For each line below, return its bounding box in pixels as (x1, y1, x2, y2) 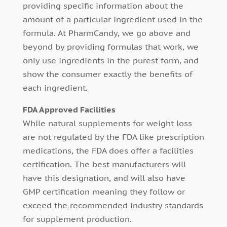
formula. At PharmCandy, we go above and (22, 28, 191, 39)
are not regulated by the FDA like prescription (22, 132, 204, 142)
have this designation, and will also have (22, 173, 185, 183)
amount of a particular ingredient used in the (22, 14, 203, 25)
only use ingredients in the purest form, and (22, 55, 199, 66)
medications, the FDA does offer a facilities (22, 145, 194, 156)
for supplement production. (22, 214, 132, 224)
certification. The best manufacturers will (22, 159, 186, 170)
